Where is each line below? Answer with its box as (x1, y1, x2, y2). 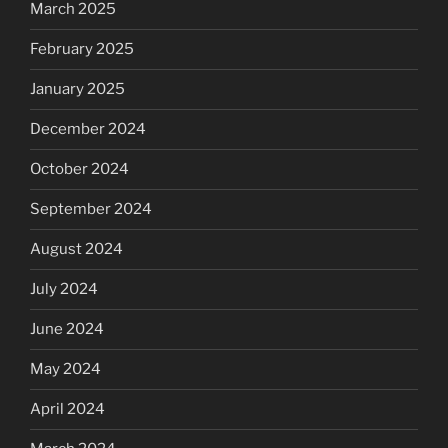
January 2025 (30, 80, 125, 99)
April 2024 (30, 400, 105, 419)
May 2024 (30, 360, 101, 379)
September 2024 (30, 200, 152, 219)
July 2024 (30, 280, 98, 299)
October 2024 (30, 160, 129, 179)
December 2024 (30, 120, 146, 139)
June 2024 (30, 320, 104, 339)
